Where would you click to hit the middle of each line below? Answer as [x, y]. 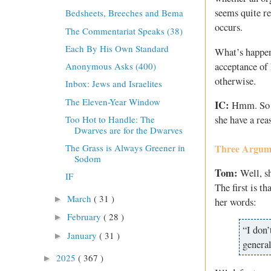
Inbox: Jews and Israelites [113, 84]
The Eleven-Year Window [113, 101]
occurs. [229, 28]
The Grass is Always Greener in [125, 148]
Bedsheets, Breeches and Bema [124, 13]
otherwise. [235, 81]
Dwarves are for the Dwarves [128, 130]
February [85, 217]
